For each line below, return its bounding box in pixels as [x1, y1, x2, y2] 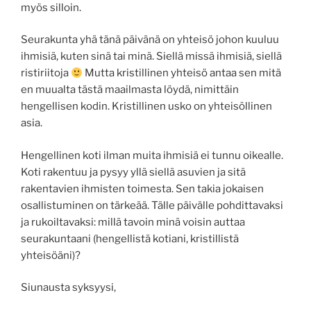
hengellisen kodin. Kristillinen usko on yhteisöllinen [21, 100, 272, 113]
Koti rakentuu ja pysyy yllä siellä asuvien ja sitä [21, 165, 246, 178]
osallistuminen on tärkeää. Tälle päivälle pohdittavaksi [21, 199, 283, 212]
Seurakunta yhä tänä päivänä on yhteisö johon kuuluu [21, 33, 279, 47]
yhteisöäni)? [21, 249, 81, 262]
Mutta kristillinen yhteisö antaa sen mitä [83, 67, 282, 80]
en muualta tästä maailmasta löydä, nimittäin [21, 83, 239, 96]
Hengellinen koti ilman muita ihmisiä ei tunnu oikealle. [21, 149, 283, 162]
